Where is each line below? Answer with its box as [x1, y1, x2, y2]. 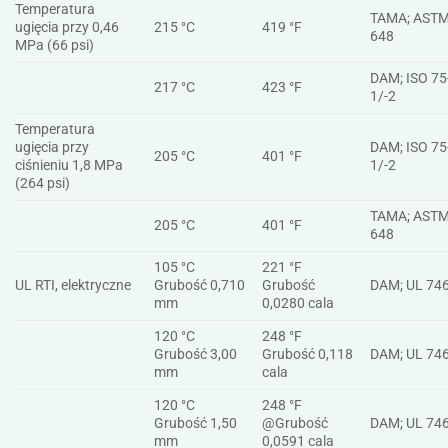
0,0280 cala [262, 294, 335, 312]
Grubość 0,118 [262, 345, 354, 363]
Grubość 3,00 [154, 345, 238, 363]
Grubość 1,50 [154, 414, 238, 432]
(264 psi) [15, 174, 73, 192]
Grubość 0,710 [154, 276, 246, 294]
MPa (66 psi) [15, 36, 97, 54]
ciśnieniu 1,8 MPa [15, 156, 123, 174]
